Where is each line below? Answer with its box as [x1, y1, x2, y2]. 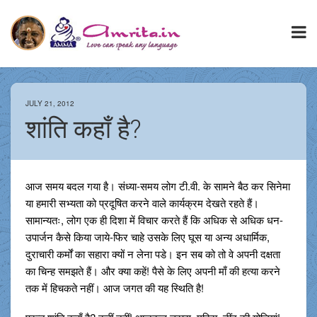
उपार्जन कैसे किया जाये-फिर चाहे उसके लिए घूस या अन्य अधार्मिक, [25, 229, 270, 245]
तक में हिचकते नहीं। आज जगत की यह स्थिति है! [25, 280, 204, 296]
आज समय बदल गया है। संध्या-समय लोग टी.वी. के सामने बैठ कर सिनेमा [25, 178, 290, 194]
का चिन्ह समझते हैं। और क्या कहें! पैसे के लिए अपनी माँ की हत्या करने [25, 263, 280, 279]
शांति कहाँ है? [25, 115, 142, 145]
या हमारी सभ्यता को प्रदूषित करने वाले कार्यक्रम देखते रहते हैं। [25, 195, 259, 211]
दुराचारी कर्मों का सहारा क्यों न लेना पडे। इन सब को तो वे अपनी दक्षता [25, 246, 280, 262]
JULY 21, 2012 [25, 98, 74, 109]
